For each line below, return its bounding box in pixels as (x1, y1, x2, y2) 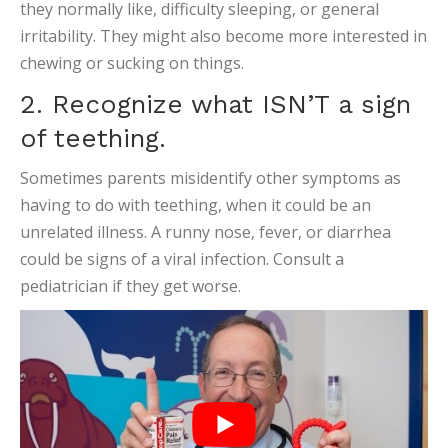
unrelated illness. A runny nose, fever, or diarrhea (20, 221, 391, 243)
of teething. (20, 123, 166, 153)
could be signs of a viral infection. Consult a (20, 248, 344, 270)
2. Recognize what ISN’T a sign (20, 89, 411, 119)
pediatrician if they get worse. (20, 275, 241, 297)
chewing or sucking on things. (20, 52, 244, 74)
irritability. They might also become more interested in (20, 25, 427, 47)
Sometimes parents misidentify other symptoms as (20, 167, 401, 189)
